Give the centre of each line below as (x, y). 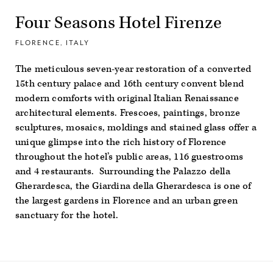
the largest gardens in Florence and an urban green (127, 201)
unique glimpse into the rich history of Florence (121, 142)
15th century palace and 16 (74, 84)
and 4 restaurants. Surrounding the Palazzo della (123, 172)
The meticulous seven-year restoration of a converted (133, 69)
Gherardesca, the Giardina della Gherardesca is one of (133, 186)
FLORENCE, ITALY (53, 43)
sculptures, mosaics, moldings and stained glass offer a (136, 128)
